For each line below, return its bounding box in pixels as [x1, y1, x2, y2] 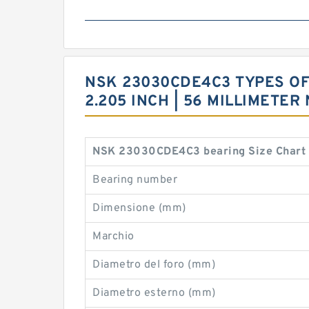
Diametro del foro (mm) [92, 257, 215, 272]
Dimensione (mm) [92, 201, 186, 215]
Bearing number [92, 172, 177, 187]
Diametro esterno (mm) [92, 286, 216, 300]
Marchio [92, 229, 134, 243]
